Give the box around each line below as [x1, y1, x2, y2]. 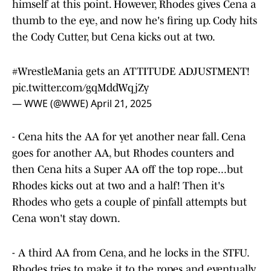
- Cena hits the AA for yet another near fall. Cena [12, 131, 246, 143]
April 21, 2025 [91, 97, 152, 111]
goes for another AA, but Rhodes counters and [12, 147, 234, 160]
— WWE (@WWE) [12, 97, 91, 111]
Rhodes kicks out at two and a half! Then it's [12, 180, 224, 192]
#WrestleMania [12, 65, 83, 78]
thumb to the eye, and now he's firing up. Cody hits [12, 15, 257, 27]
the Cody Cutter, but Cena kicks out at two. [12, 31, 215, 44]
